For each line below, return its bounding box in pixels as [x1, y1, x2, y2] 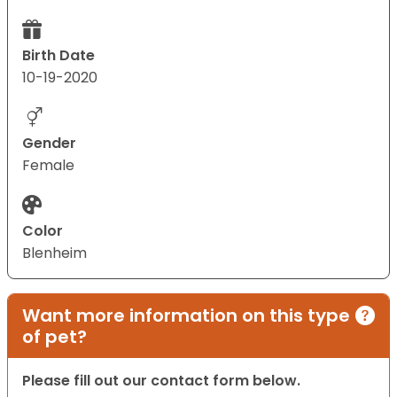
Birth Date [22, 45, 95, 66]
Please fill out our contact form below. [22, 370, 300, 392]
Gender [22, 133, 76, 154]
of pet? [22, 324, 87, 350]
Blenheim [22, 243, 87, 264]
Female [22, 155, 74, 176]
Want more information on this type [22, 303, 350, 329]
